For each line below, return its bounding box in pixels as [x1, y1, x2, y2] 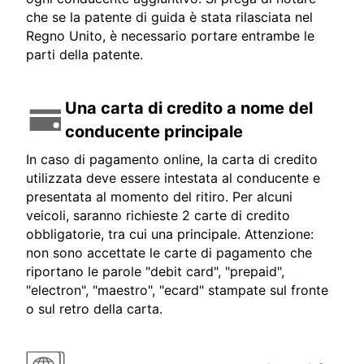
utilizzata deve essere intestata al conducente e [26, 170, 320, 187]
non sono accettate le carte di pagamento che [26, 245, 312, 262]
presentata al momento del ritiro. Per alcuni [26, 188, 292, 206]
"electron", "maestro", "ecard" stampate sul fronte [26, 282, 328, 299]
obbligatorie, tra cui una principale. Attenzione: [26, 226, 314, 243]
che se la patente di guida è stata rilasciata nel [26, 9, 313, 26]
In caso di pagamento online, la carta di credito [26, 151, 318, 168]
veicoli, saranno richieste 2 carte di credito [26, 207, 290, 224]
